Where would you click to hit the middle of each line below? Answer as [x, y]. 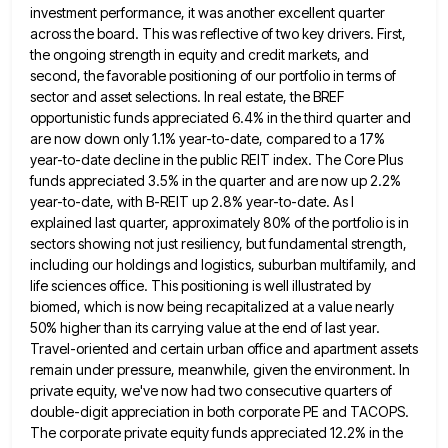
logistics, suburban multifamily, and [308, 264]
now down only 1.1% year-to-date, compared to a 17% [219, 138]
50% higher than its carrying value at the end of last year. [205, 327]
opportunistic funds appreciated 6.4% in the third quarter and [220, 117]
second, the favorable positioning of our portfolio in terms [205, 75]
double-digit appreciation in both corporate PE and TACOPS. [219, 411]
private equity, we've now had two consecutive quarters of [211, 390]
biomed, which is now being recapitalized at [167, 306]
